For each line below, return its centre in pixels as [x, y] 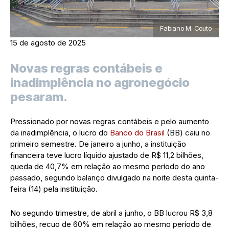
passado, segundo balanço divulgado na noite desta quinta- [114, 177]
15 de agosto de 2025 [48, 42]
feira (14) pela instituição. [54, 189]
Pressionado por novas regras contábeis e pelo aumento [110, 121]
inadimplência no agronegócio [100, 82]
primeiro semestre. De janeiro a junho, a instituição [98, 144]
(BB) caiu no [188, 132]
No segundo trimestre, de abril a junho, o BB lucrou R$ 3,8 [111, 213]
